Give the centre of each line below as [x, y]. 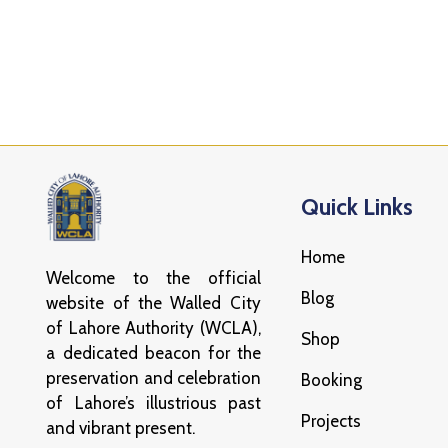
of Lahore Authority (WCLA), [153, 327]
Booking [331, 379]
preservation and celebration [153, 377]
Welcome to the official [153, 277]
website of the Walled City [153, 302]
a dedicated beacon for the [153, 352]
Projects [330, 420]
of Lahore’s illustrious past [153, 402]
